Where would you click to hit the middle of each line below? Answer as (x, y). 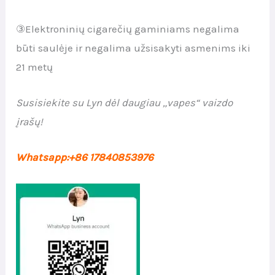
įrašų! (30, 121)
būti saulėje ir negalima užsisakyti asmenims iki (134, 48)
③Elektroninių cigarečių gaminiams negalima (128, 29)
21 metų (35, 67)
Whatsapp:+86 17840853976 (85, 157)
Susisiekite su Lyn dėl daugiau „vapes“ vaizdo (125, 102)
